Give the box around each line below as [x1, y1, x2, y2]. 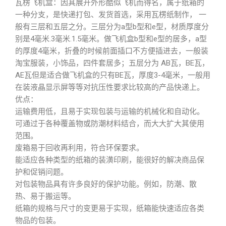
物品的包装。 [15, 216, 61, 225]
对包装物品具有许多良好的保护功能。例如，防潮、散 [15, 180, 197, 189]
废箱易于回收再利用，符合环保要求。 [15, 143, 144, 152]
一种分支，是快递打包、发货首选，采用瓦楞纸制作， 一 [15, 10, 206, 19]
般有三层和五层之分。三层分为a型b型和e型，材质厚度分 [15, 22, 209, 31]
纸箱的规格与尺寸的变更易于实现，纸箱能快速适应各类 [15, 204, 204, 213]
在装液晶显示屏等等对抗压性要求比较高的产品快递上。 [15, 83, 204, 92]
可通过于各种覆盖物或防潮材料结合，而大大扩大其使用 [15, 119, 204, 128]
